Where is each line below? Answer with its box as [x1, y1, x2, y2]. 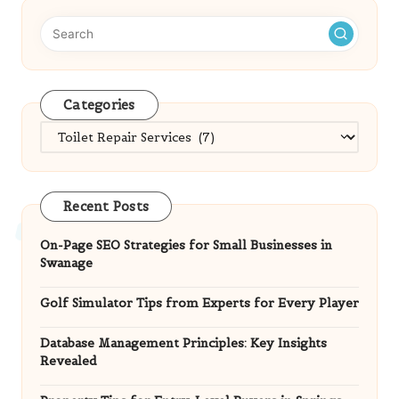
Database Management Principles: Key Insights [40, 335, 327, 351]
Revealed [40, 353, 97, 369]
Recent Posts [63, 199, 149, 216]
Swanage [40, 255, 93, 271]
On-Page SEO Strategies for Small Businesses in [40, 237, 332, 253]
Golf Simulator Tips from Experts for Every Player [40, 295, 359, 311]
